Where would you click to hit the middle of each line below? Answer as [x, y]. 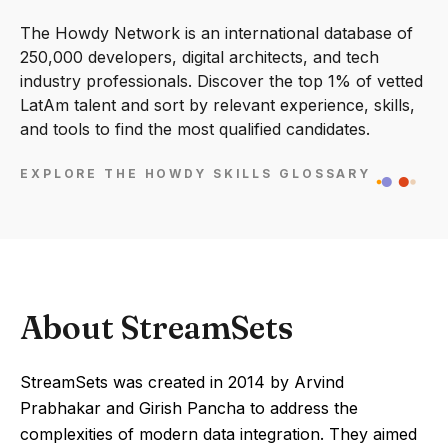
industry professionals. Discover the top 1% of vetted [221, 81]
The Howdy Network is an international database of [216, 33]
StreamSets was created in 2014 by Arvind [182, 382]
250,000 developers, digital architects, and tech [199, 57]
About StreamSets [156, 327]
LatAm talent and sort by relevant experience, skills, [217, 105]
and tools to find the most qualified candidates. [195, 129]
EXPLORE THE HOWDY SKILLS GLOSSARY [196, 174]
